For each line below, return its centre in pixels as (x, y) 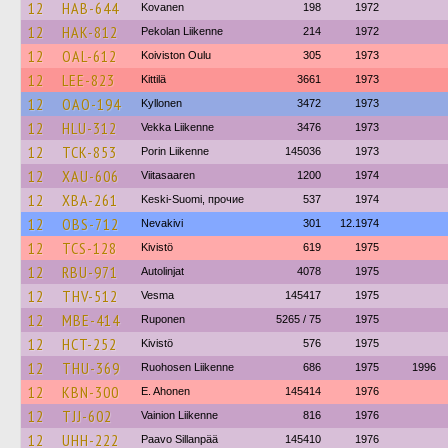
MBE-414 (91, 320)
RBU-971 (90, 272)
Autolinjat (162, 271)
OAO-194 (91, 104)
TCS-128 (89, 248)
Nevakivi (162, 223)
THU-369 (91, 368)
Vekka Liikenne (177, 127)
